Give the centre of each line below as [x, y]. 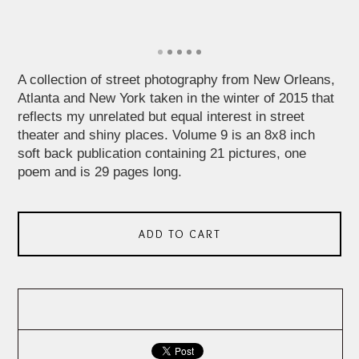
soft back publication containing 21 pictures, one [162, 153]
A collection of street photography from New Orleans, [177, 79]
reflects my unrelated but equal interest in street [161, 116]
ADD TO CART [179, 234]
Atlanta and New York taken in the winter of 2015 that [176, 98]
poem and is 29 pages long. [100, 171]
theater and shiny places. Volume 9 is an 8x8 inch [167, 135]
